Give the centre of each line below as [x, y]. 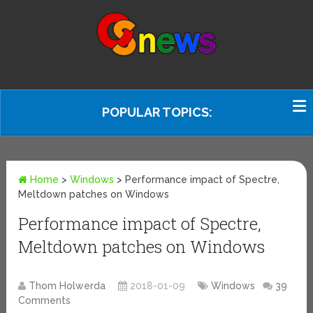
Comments [45, 301]
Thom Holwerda [67, 286]
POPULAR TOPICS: [157, 112]
